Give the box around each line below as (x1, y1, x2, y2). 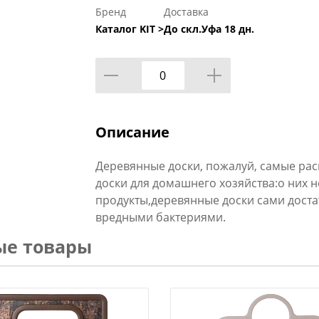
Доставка (163, 5, 209, 19)
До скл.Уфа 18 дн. (163, 22, 254, 36)
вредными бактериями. (95, 209, 226, 225)
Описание (95, 122, 169, 142)
